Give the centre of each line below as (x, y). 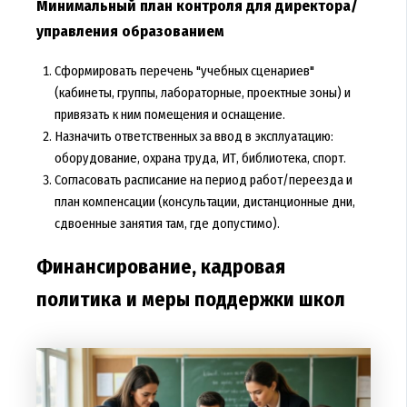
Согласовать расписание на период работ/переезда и (203, 180)
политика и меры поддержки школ (190, 300)
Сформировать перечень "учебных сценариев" (184, 71)
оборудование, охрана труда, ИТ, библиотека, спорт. (200, 159)
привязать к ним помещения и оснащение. (169, 115)
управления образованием (129, 32)
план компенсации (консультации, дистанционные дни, (204, 202)
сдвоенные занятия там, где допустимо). (167, 224)
